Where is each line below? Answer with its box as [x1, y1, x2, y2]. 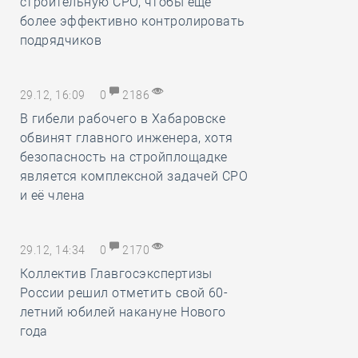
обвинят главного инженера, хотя [20, 130, 233, 145]
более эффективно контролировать [20, 14, 245, 29]
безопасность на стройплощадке [20, 149, 228, 165]
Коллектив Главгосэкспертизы [20, 266, 213, 281]
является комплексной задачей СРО [20, 169, 249, 184]
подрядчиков [20, 33, 102, 48]
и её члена [20, 188, 86, 203]
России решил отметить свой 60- [20, 285, 229, 300]
